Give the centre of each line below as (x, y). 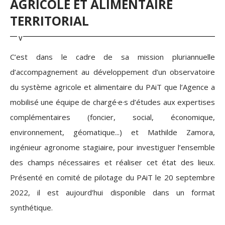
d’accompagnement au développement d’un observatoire (113, 72)
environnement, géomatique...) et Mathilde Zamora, (113, 132)
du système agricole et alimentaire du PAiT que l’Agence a (113, 87)
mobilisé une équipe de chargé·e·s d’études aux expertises (113, 102)
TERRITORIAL (49, 21)
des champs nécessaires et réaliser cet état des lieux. (113, 162)
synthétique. (31, 207)
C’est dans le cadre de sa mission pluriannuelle (113, 57)
